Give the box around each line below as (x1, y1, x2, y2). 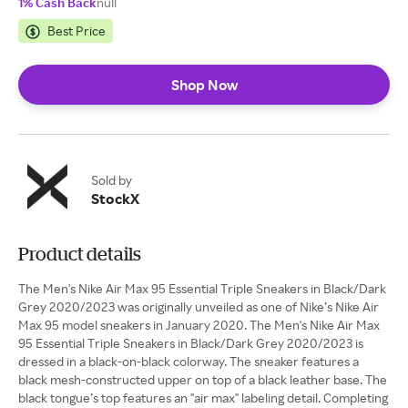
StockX (91, 189, 139, 208)
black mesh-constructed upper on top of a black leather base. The (18, 372, 387, 387)
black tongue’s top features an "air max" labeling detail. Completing (18, 390, 388, 405)
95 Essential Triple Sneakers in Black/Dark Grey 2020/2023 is (18, 335, 363, 351)
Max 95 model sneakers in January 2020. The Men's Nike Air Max (18, 317, 380, 332)
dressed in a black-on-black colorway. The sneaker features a (18, 353, 359, 369)
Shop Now (170, 76, 238, 94)
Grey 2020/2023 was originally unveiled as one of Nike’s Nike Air (18, 299, 379, 314)
